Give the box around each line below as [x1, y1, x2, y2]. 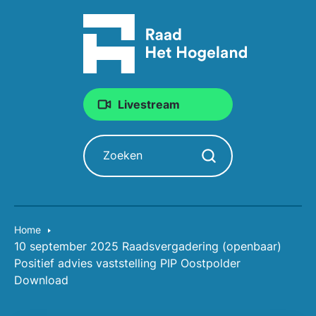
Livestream [118, 97, 180, 111]
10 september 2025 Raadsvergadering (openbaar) [14, 239, 281, 253]
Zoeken [84, 137, 123, 151]
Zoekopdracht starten [187, 152, 304, 166]
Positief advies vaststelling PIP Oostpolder [14, 256, 241, 270]
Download [14, 273, 68, 287]
